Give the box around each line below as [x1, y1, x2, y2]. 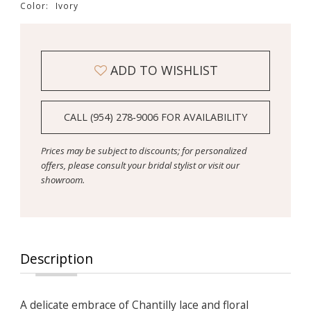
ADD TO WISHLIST [110, 62, 219, 79]
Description [19, 250, 93, 269]
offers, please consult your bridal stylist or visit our [40, 159, 239, 172]
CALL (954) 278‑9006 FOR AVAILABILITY [64, 110, 248, 124]
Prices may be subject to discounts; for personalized [40, 144, 247, 158]
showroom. [40, 174, 85, 187]
